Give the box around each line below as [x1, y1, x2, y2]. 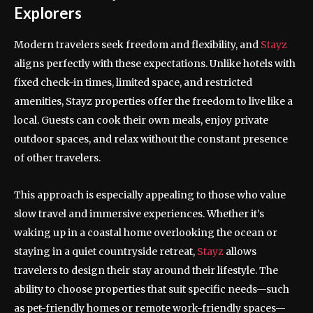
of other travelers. [14, 152, 101, 165]
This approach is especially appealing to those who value [14, 189, 286, 202]
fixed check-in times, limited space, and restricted [14, 76, 252, 89]
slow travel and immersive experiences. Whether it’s [14, 208, 264, 221]
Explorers [14, 3, 82, 23]
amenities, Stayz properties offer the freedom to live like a [14, 95, 293, 108]
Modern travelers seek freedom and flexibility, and [14, 38, 261, 52]
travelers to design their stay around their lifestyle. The [14, 264, 278, 277]
